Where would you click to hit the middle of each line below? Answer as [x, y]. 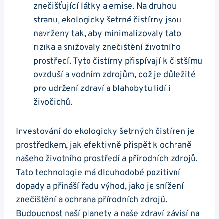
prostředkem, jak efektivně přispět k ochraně [104, 145]
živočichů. [53, 102]
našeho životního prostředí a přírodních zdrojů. [107, 159]
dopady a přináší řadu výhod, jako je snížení [100, 186]
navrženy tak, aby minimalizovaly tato [107, 34]
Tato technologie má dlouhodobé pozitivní [98, 173]
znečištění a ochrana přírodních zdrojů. [91, 200]
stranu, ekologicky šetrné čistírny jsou [107, 20]
